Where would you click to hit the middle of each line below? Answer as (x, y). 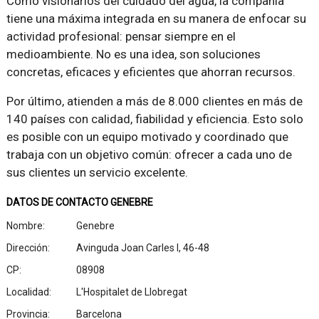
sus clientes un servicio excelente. (97, 172)
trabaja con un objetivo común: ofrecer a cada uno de (149, 154)
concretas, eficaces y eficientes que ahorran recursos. (151, 72)
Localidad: (28, 292)
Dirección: (28, 247)
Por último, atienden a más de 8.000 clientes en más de (154, 101)
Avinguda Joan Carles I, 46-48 (142, 247)
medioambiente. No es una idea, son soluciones (133, 54)
